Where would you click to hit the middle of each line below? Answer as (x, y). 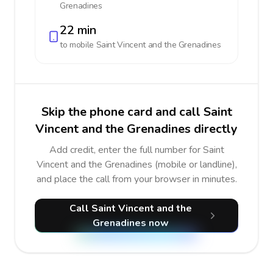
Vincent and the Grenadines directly (136, 129)
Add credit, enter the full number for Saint (136, 150)
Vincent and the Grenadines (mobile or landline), (136, 165)
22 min (78, 30)
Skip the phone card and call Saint (136, 112)
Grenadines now (131, 223)
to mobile (78, 45)
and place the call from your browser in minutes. (136, 179)
